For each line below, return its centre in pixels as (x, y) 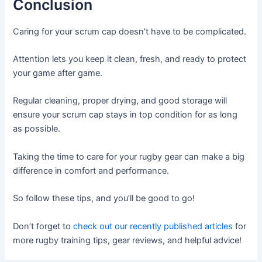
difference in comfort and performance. (91, 170)
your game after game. (58, 73)
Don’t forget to (43, 226)
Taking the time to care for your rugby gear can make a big (129, 156)
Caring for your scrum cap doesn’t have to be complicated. (130, 31)
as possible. (37, 129)
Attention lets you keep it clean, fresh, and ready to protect (130, 59)
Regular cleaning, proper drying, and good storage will (120, 101)
